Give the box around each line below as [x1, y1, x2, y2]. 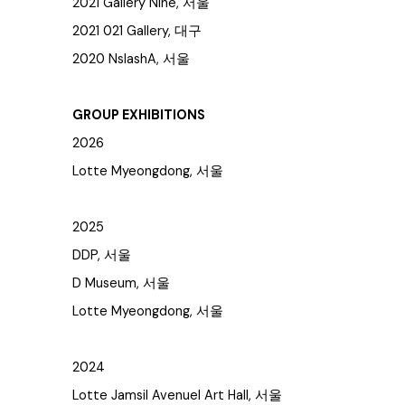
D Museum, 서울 [72, 275, 170, 292]
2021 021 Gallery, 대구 [72, 23, 202, 40]
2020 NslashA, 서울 [72, 51, 190, 68]
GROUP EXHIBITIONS [72, 107, 205, 124]
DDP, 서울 [72, 247, 131, 264]
